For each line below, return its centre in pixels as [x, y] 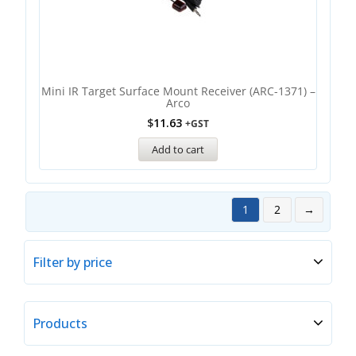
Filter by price [72, 262]
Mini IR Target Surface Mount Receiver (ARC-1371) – [178, 91]
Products [60, 323]
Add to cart [178, 149]
